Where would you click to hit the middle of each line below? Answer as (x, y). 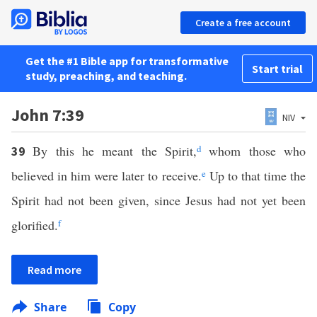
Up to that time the (256, 175)
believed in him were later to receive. (106, 175)
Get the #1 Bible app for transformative (127, 61)
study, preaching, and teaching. (106, 76)
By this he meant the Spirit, (115, 151)
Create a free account (243, 23)
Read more (54, 270)
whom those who (254, 151)
